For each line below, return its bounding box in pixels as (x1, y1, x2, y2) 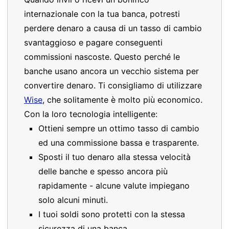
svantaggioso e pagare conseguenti (24, 37, 163, 48)
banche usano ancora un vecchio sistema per (24, 66, 199, 76)
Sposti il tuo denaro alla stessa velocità (38, 152, 191, 162)
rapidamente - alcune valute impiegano (38, 180, 190, 191)
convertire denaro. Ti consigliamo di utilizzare (24, 80, 202, 90)
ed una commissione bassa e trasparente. (38, 138, 199, 148)
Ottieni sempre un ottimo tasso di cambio (38, 123, 199, 133)
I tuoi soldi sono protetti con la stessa (38, 209, 185, 219)
